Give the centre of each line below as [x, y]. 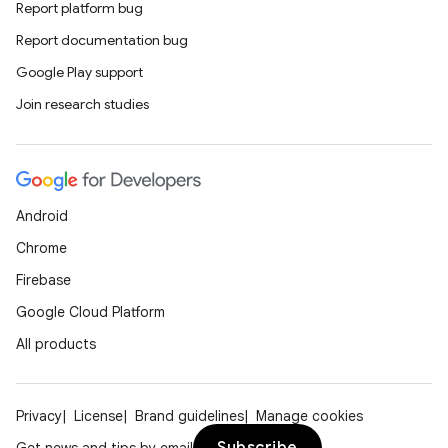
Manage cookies [309, 416]
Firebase [43, 280]
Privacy [39, 416]
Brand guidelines [189, 416]
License [98, 416]
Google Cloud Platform [90, 312]
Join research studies [82, 104]
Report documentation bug [102, 40]
